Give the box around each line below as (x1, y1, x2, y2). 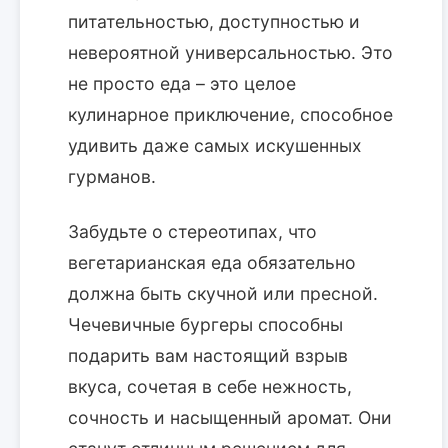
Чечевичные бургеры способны (68, 314, 343, 336)
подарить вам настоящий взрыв (68, 345, 348, 367)
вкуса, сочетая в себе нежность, (68, 376, 352, 398)
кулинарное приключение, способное (68, 104, 393, 126)
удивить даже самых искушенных (68, 135, 362, 157)
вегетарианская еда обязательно (68, 252, 356, 274)
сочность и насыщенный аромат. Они (68, 407, 392, 429)
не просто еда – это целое (68, 73, 296, 95)
